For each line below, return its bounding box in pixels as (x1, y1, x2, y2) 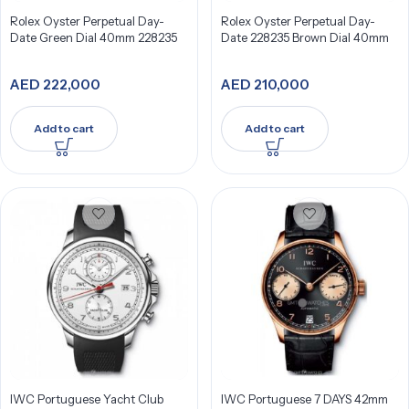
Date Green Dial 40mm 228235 (10, 30, 177, 45)
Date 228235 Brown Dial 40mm (220, 30, 389, 45)
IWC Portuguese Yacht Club (10, 392, 163, 406)
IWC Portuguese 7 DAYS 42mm (220, 392, 388, 406)
